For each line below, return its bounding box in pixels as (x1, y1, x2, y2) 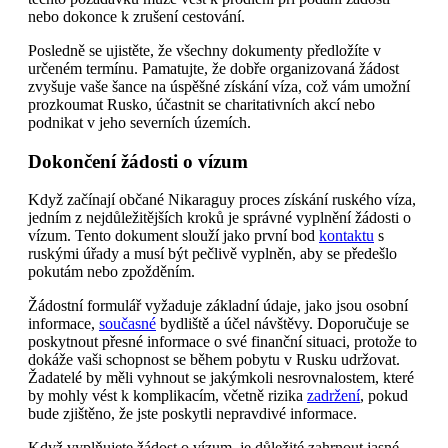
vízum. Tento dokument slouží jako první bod (28, 227, 319, 245)
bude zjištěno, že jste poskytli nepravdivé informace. (28, 405, 357, 423)
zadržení (307, 387, 360, 405)
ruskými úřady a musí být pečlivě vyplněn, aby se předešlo (28, 245, 397, 263)
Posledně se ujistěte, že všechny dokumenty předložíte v (28, 41, 381, 59)
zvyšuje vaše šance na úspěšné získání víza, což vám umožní (28, 77, 410, 95)
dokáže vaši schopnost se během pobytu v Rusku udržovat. (28, 351, 400, 369)
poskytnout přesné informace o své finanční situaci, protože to (28, 333, 417, 351)
